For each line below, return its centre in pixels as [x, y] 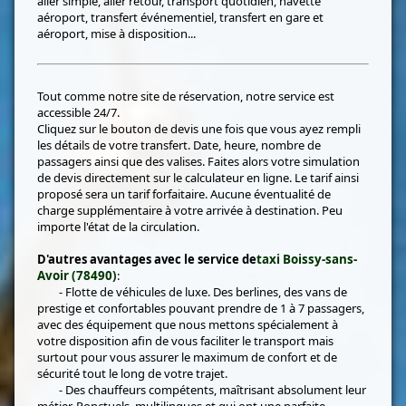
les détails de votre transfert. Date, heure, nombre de [179, 145]
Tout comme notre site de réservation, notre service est [186, 96]
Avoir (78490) [77, 275]
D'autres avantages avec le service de [147, 259]
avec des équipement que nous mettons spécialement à [188, 324]
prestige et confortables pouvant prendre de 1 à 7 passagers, [201, 308]
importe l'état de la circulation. [119, 226]
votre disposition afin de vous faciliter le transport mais [186, 340]
